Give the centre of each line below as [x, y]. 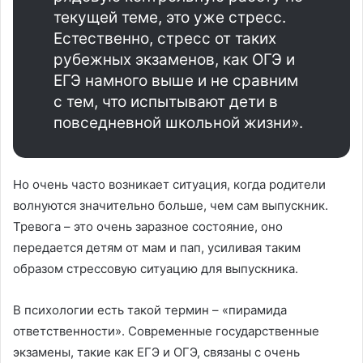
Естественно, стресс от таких [165, 39]
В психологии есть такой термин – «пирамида [150, 310]
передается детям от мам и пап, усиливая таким [157, 248]
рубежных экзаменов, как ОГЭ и [174, 60]
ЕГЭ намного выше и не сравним [176, 81]
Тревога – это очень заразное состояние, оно [148, 227]
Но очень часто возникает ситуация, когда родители [169, 185]
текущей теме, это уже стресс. [170, 18]
